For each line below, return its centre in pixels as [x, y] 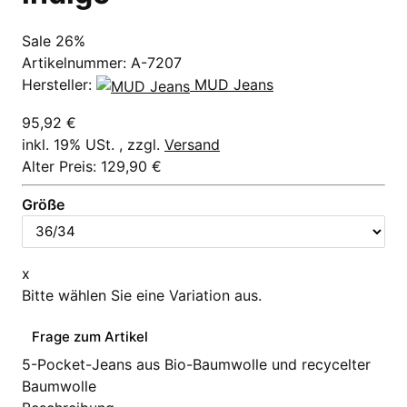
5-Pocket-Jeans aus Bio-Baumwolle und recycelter [196, 365]
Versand [192, 144]
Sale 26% [54, 41]
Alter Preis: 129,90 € [92, 166]
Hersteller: [59, 85]
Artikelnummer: [76, 63]
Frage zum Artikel [90, 337]
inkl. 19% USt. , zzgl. [93, 144]
